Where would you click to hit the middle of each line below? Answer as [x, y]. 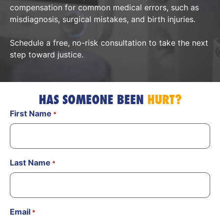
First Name [31, 113]
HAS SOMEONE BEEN [93, 99]
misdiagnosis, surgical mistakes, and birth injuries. [103, 19]
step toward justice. [47, 54]
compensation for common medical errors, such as [104, 7]
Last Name [30, 162]
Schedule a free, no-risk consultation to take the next [109, 42]
